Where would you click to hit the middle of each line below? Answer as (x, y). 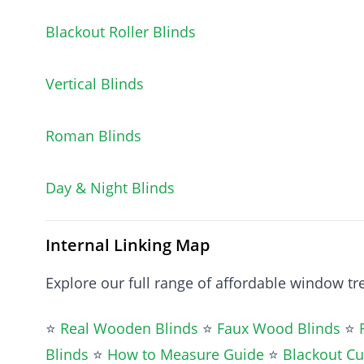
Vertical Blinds (95, 84)
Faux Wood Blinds (279, 328)
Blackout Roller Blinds (121, 32)
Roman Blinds (93, 136)
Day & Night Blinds (110, 188)
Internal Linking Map (128, 245)
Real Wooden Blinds (129, 328)
